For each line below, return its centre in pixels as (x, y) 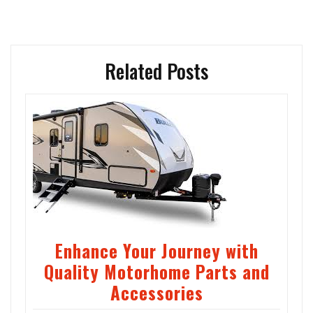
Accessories (156, 293)
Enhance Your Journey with (156, 251)
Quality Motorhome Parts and (156, 272)
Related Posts (156, 71)
